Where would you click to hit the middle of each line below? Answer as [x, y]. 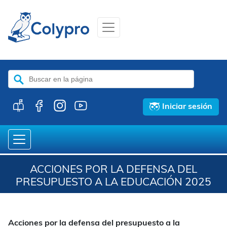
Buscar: [22, 73]
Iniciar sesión [187, 107]
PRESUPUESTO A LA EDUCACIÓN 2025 [113, 182]
